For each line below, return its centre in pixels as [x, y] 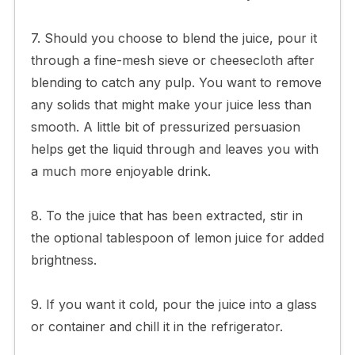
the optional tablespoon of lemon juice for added [177, 237]
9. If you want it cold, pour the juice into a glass [174, 304]
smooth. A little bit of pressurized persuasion [165, 126]
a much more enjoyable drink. [120, 171]
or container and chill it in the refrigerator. [157, 326]
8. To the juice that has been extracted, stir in [166, 215]
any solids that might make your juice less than [171, 104]
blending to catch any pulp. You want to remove [176, 82]
